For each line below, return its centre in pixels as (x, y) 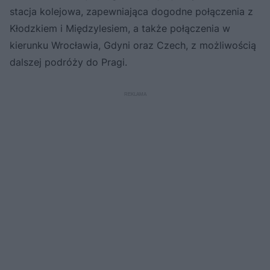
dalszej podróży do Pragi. (68, 62)
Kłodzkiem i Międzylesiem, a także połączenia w (120, 28)
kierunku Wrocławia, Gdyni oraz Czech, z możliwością (133, 45)
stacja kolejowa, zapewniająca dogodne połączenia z (131, 11)
